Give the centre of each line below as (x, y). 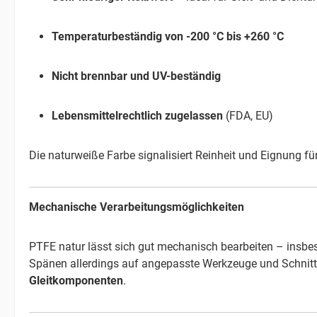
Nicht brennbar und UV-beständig (136, 76)
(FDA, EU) (248, 115)
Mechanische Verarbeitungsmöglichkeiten (137, 207)
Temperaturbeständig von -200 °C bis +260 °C (168, 36)
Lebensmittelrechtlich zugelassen (137, 115)
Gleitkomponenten (76, 280)
